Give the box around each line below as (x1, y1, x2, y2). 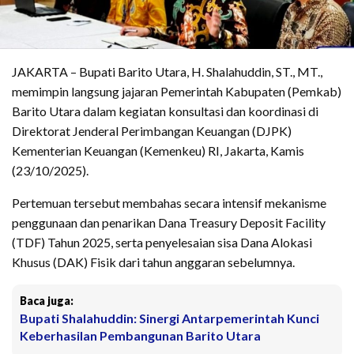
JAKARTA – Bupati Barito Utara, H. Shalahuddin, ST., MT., (12, 63, 322, 79)
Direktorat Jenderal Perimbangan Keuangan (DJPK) (12, 122, 292, 138)
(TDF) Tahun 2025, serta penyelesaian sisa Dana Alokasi (12, 234, 312, 250)
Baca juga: (20, 293, 73, 307)
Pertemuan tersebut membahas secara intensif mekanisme (12, 194, 326, 210)
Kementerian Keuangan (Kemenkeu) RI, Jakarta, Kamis (12, 142, 304, 158)
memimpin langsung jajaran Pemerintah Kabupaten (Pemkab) (12, 83, 341, 99)
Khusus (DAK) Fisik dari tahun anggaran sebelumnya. (12, 254, 295, 269)
